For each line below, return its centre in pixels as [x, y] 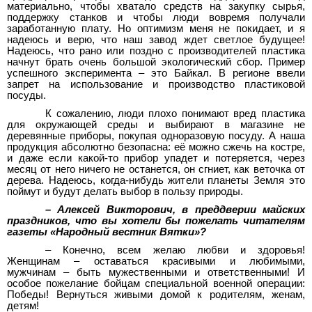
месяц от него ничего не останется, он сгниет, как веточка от [156, 169]
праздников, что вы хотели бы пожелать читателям [156, 220]
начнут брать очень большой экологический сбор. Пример [156, 62]
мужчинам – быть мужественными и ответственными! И [156, 272]
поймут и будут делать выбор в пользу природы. [125, 191]
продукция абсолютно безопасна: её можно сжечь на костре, [156, 147]
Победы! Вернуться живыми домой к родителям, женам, [156, 294]
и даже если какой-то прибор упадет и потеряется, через [156, 158]
